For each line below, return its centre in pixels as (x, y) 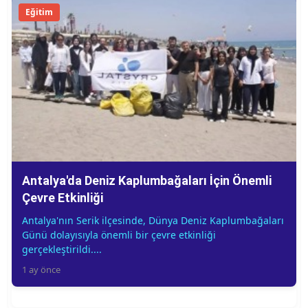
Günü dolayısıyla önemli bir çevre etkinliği (119, 235)
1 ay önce (41, 269)
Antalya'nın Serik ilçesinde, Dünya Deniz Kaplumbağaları (153, 220)
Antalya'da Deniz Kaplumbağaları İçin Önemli (147, 180)
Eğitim (39, 12)
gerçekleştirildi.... (62, 249)
